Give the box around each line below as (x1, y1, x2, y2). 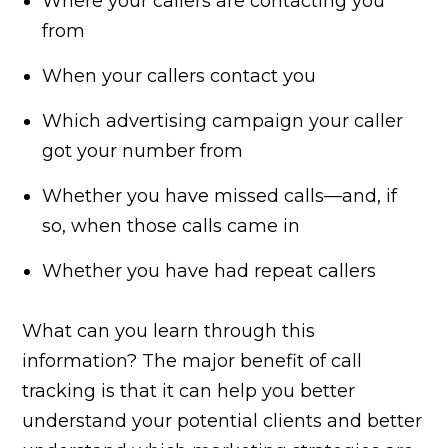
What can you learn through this (22, 319, 316, 342)
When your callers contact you (42, 64, 317, 87)
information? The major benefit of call (22, 349, 363, 372)
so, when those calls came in (42, 214, 301, 237)
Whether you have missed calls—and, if (42, 184, 398, 207)
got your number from (42, 139, 244, 162)
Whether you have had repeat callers (42, 259, 377, 282)
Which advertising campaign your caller (42, 109, 404, 132)
